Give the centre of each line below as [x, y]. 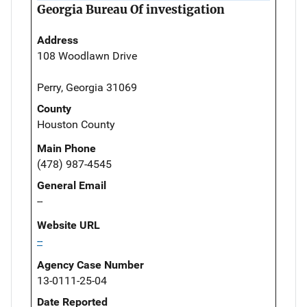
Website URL [69, 225]
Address [58, 40]
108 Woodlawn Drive [87, 56]
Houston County [76, 124]
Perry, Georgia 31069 [87, 87]
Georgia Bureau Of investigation [131, 9]
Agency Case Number [90, 265]
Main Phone [66, 148]
